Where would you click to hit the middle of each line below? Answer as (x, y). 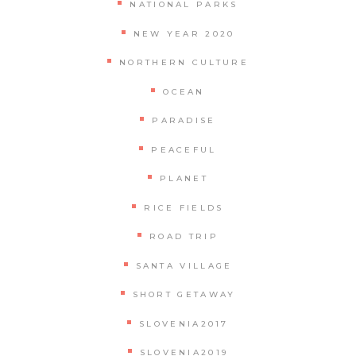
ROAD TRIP (184, 237)
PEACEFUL (184, 149)
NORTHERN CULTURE (184, 63)
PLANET (184, 179)
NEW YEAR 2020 (184, 33)
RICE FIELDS (184, 207)
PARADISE (184, 121)
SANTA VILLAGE (184, 265)
